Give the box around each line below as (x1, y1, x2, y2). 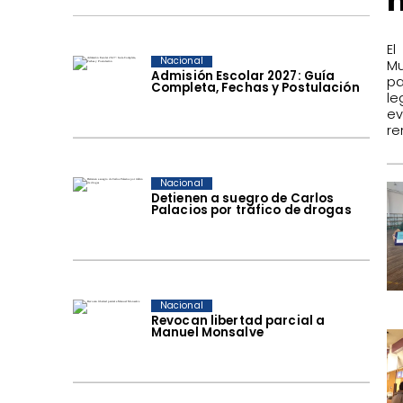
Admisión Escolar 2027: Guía (150, 67, 336, 85)
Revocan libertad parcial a (150, 312, 326, 330)
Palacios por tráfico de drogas (150, 201, 352, 219)
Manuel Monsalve (150, 324, 264, 342)
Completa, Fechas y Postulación (150, 79, 360, 97)
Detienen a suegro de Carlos (150, 190, 335, 208)
